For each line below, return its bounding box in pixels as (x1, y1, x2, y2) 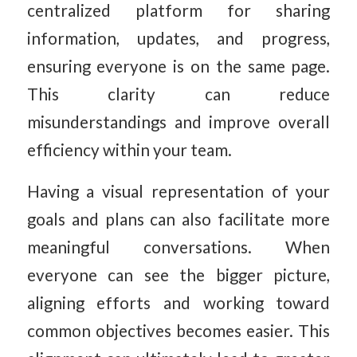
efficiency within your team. (26, 139, 232, 159)
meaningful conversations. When (26, 237, 331, 257)
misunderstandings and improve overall (26, 112, 331, 131)
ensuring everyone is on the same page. (26, 56, 331, 76)
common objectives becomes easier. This (26, 321, 331, 341)
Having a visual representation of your (26, 182, 331, 202)
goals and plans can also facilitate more (26, 210, 331, 229)
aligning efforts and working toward (26, 293, 331, 313)
